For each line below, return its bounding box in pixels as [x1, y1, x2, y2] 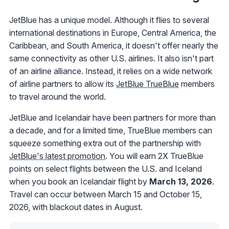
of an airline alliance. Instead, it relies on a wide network [9, 65, 212, 76]
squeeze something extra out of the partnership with [9, 138, 201, 148]
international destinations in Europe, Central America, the [9, 27, 216, 38]
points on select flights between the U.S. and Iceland [9, 163, 202, 174]
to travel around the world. [9, 91, 106, 102]
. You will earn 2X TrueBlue [105, 150, 203, 161]
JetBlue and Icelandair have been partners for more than [9, 112, 216, 123]
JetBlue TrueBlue [116, 78, 179, 89]
